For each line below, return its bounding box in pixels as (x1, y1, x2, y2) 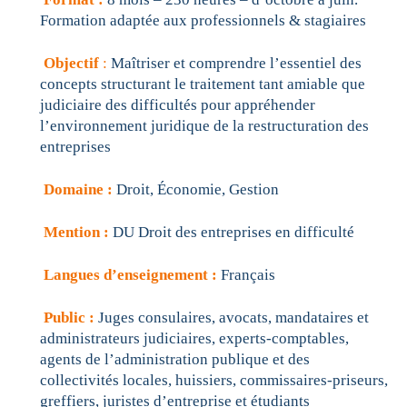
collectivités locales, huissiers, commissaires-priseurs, (40, 372, 388, 390)
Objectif (40, 55, 99, 73)
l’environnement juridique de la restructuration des (40, 117, 369, 135)
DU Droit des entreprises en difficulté (113, 223, 354, 242)
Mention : (40, 223, 113, 242)
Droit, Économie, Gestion (116, 181, 279, 199)
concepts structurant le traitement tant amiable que (40, 75, 365, 94)
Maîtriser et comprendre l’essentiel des (111, 55, 362, 73)
